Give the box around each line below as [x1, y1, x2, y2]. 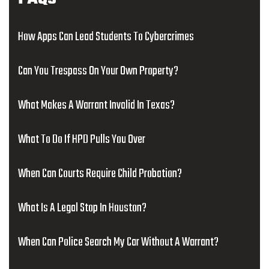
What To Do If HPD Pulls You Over [18, 130, 145, 149]
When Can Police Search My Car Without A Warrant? [18, 233, 219, 252]
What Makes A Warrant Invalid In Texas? [18, 96, 175, 115]
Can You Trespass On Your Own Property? [18, 62, 178, 80]
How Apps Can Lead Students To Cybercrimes [18, 28, 194, 46]
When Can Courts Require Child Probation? [18, 165, 182, 183]
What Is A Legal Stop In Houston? [18, 199, 147, 217]
